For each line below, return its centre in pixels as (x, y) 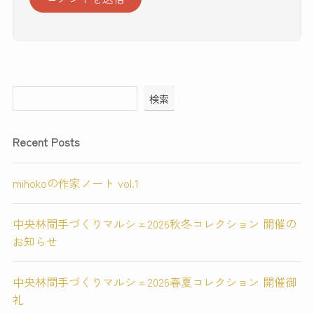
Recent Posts (46, 142)
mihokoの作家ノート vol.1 (75, 183)
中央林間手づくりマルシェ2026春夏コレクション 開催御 (154, 282)
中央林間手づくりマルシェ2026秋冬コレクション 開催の (154, 223)
